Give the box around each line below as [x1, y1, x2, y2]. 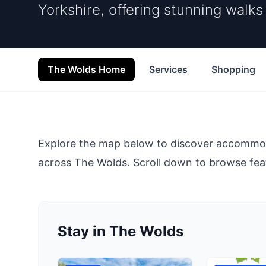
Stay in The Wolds [58, 223, 183, 240]
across [38, 156, 74, 169]
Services [149, 64, 188, 75]
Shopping [211, 64, 255, 75]
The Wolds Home [47, 64, 125, 75]
